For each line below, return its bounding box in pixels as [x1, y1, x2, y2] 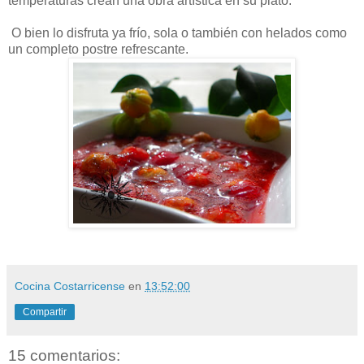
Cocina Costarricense [15, 279, 125, 292]
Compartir [23, 305, 67, 318]
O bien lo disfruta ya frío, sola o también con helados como [8, 25, 347, 40]
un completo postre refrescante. [8, 41, 192, 56]
